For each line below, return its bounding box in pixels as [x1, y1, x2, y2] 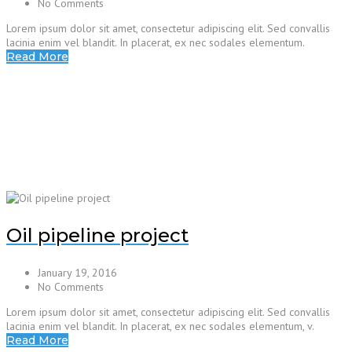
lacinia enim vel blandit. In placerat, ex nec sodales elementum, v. [6, 319, 314, 334]
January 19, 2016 [38, 266, 117, 280]
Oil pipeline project [6, 224, 189, 247]
